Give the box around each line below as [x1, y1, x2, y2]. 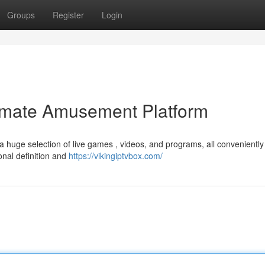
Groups [7, 9, 35, 21]
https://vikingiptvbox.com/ [69, 150, 163, 161]
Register [53, 9, 84, 21]
